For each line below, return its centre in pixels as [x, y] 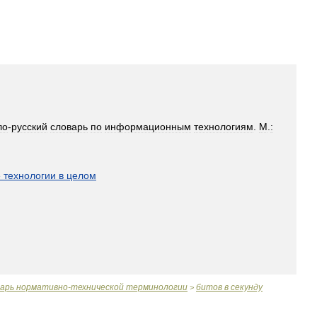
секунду [247, 287]
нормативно [42, 287]
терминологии [157, 287]
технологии [30, 175]
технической [97, 287]
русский [29, 127]
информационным [148, 127]
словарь [69, 127]
